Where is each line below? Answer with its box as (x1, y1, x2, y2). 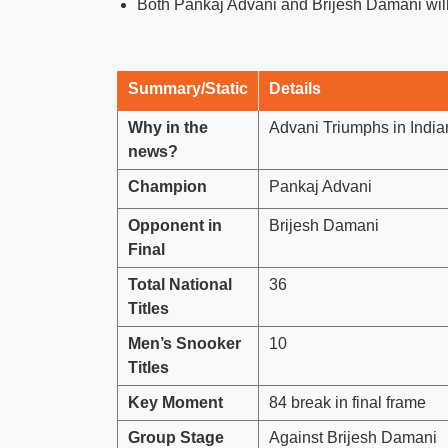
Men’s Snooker (128, 334, 241, 352)
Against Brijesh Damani (269, 428, 437, 446)
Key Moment (128, 393, 223, 411)
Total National (128, 275, 232, 293)
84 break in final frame (269, 393, 426, 411)
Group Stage (128, 428, 224, 446)
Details (269, 79, 321, 97)
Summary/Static (128, 79, 248, 97)
